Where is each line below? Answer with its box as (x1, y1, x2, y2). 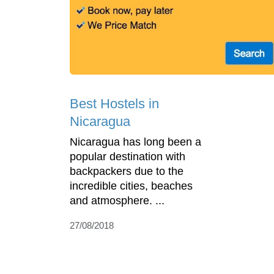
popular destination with (70, 150, 185, 163)
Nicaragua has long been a (70, 136, 201, 149)
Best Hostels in (70, 96, 159, 112)
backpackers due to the (70, 165, 183, 178)
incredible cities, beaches (70, 180, 193, 193)
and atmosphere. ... (70, 194, 165, 207)
